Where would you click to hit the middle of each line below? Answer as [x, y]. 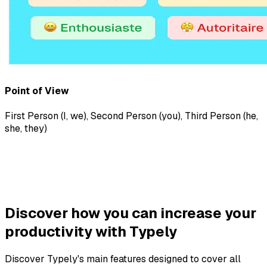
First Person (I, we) [46, 116]
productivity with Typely [91, 232]
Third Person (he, [221, 116]
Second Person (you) [136, 116]
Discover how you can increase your [131, 213]
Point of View [37, 91]
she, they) [26, 129]
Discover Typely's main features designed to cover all [123, 259]
